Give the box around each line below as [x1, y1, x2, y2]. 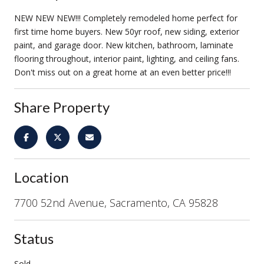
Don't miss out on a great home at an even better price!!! [14, 66, 231, 78]
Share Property [14, 98, 110, 115]
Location [14, 168, 69, 186]
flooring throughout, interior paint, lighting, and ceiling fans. [14, 52, 239, 64]
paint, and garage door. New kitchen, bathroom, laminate [14, 39, 233, 51]
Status [14, 229, 54, 247]
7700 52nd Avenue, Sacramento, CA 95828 [14, 195, 218, 210]
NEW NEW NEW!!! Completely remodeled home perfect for [14, 12, 237, 24]
